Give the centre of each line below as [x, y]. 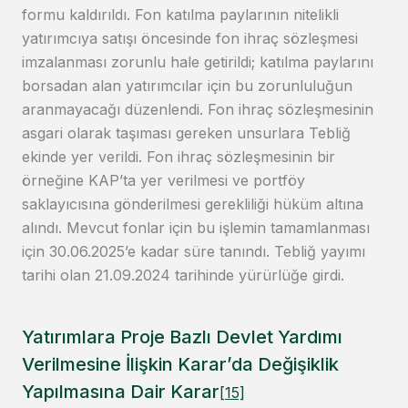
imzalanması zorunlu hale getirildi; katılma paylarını [198, 62]
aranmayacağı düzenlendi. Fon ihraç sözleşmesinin [198, 110]
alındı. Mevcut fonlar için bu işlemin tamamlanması [196, 228]
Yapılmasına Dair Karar [121, 392]
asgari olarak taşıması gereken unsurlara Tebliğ [186, 133]
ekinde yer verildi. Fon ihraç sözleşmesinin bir [178, 157]
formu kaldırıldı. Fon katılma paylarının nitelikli [180, 15]
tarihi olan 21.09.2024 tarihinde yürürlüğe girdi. [185, 275]
